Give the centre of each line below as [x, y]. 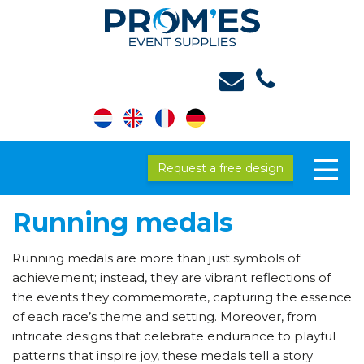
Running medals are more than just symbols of [156, 258]
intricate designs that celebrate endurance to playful [174, 336]
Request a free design [221, 169]
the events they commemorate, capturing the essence [182, 297]
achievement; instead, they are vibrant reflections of [171, 278]
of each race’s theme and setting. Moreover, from [165, 317]
